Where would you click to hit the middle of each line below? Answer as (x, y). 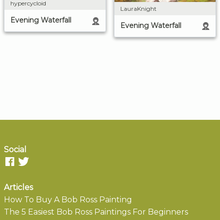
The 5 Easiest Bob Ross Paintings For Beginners (96, 212)
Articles (18, 188)
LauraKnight (138, 9)
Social (15, 150)
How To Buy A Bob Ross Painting (68, 200)
